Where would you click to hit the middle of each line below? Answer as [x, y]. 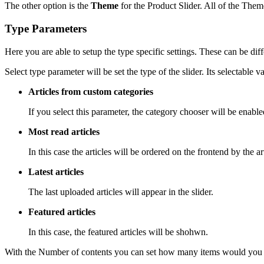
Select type [25, 71]
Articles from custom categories [91, 91]
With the [22, 252]
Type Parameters [46, 28]
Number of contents [75, 252]
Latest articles [56, 171]
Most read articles [64, 131]
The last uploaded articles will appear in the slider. [121, 192]
